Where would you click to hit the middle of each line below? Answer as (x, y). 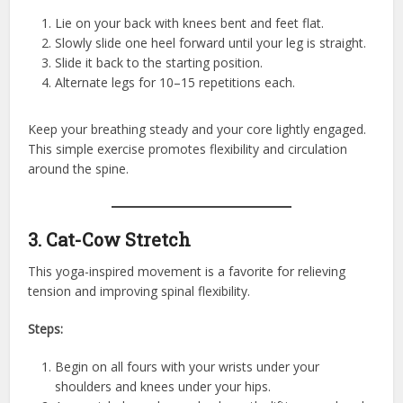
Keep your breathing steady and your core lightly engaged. (197, 129)
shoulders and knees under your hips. (163, 386)
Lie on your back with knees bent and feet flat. (190, 22)
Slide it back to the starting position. (159, 62)
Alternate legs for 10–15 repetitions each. (175, 82)
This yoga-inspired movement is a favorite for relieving (187, 271)
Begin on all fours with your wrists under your (188, 366)
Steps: (46, 328)
